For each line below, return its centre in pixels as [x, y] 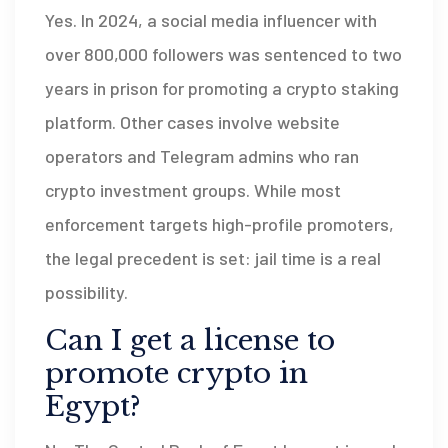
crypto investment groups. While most [193, 189]
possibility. [86, 291]
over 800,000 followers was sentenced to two [223, 53]
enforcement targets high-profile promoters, [219, 223]
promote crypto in [176, 373]
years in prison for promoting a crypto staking [222, 87]
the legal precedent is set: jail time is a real [213, 257]
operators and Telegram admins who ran [202, 155]
